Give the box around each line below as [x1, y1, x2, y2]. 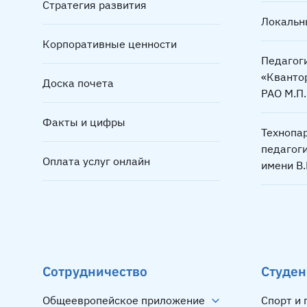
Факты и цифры [42, 115, 125, 130]
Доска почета [42, 76, 114, 90]
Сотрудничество [42, 262, 147, 280]
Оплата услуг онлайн [42, 154, 150, 169]
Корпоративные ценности [42, 37, 177, 51]
